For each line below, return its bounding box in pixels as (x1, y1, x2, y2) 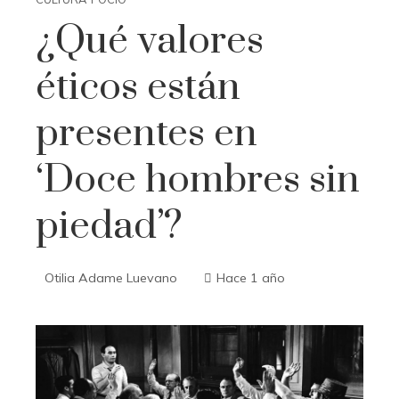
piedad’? (36, 202, 183, 250)
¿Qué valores (36, 17, 264, 65)
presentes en (36, 110, 257, 158)
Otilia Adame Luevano (45, 270, 177, 286)
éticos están (36, 63, 240, 111)
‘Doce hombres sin (36, 156, 360, 204)
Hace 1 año (216, 270, 285, 286)
